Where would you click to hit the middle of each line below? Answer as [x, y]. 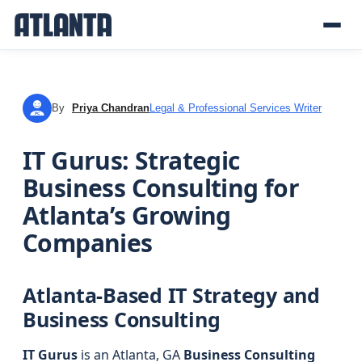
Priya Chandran [111, 108]
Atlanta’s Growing [127, 215]
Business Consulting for [161, 188]
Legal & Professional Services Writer [236, 108]
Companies [88, 243]
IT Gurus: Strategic [131, 160]
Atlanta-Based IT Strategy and [171, 295]
